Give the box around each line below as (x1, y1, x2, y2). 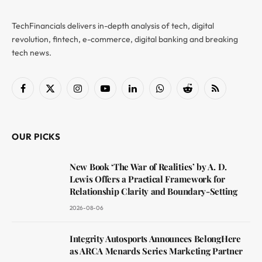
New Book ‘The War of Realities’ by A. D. (70, 160, 227, 173)
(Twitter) (49, 100, 80, 111)
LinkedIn (132, 88, 164, 98)
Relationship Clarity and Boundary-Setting (70, 185, 237, 197)
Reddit (187, 88, 211, 98)
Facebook (22, 88, 58, 98)
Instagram (77, 88, 115, 98)
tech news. (12, 47, 51, 58)
